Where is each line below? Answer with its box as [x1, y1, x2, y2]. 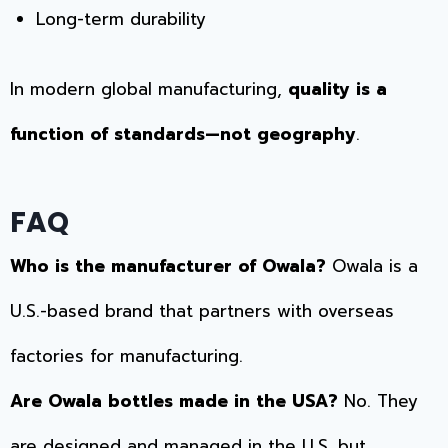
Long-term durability [35, 5, 206, 32]
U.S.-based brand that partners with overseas [10, 298, 394, 325]
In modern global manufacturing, [10, 76, 288, 103]
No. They [338, 388, 418, 415]
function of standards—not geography [10, 121, 356, 148]
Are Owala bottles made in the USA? [10, 388, 338, 415]
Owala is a [326, 253, 418, 280]
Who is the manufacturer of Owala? [10, 253, 326, 280]
